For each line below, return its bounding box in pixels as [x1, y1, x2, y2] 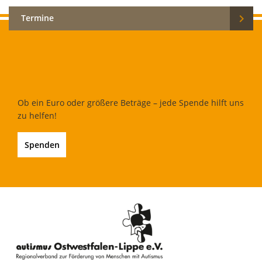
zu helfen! [18, 109, 57, 121]
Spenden [24, 139, 60, 150]
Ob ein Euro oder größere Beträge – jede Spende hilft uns [18, 96, 244, 108]
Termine [21, 12, 54, 24]
